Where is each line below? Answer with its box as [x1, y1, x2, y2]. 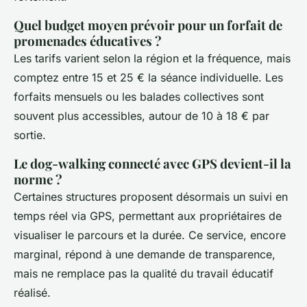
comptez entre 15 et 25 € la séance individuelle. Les [14, 70, 283, 84]
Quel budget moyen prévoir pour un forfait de [14, 16, 282, 34]
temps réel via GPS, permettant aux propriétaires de [14, 208, 282, 223]
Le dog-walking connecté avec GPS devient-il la [14, 154, 291, 172]
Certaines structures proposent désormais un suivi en [14, 189, 288, 204]
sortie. [14, 127, 46, 142]
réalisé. [14, 285, 51, 299]
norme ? [14, 170, 62, 188]
